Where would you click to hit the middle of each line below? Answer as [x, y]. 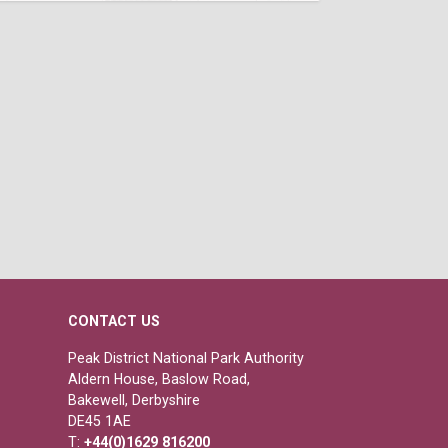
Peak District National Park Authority [186, 357]
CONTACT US [114, 320]
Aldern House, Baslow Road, [159, 378]
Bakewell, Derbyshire [134, 399]
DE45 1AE [99, 420]
